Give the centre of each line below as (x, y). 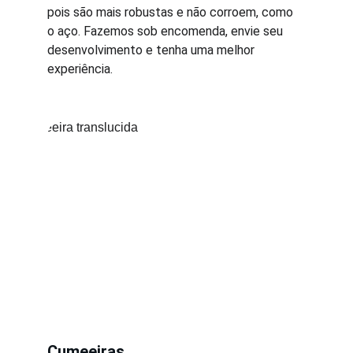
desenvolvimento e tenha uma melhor (152, 50)
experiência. (80, 69)
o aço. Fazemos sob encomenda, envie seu (167, 31)
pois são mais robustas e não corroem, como (172, 12)
